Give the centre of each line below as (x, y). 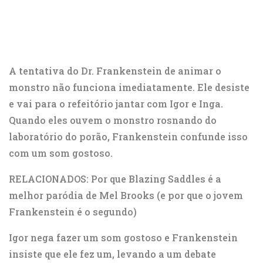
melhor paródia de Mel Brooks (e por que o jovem (126, 195)
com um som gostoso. (61, 153)
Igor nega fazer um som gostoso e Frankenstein (123, 238)
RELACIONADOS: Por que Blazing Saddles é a (115, 179)
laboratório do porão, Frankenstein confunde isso (128, 137)
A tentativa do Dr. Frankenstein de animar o (115, 71)
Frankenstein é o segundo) (73, 212)
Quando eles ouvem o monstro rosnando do (113, 120)
